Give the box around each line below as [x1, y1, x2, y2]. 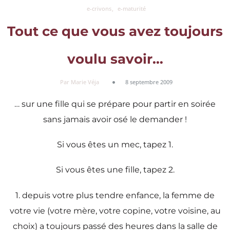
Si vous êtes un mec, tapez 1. [57, 140, 173, 150]
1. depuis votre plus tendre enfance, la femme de [15, 190, 215, 200]
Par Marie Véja [60, 78, 99, 86]
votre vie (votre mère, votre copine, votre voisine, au [9, 205, 221, 216]
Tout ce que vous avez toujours [7, 23, 223, 40]
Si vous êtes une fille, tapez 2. [55, 165, 175, 175]
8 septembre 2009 [125, 78, 172, 86]
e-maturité [118, 5, 146, 12]
